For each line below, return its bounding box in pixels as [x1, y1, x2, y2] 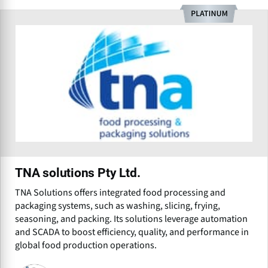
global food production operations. [15, 239, 157, 252]
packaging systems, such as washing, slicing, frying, [15, 199, 220, 213]
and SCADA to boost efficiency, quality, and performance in [15, 226, 249, 239]
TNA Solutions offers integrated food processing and [15, 186, 226, 200]
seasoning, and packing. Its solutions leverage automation [15, 212, 248, 226]
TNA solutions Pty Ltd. [15, 166, 141, 181]
